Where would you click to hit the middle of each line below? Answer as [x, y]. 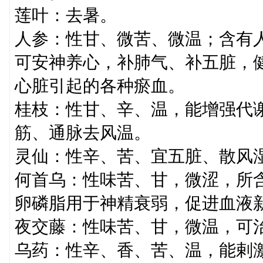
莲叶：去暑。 [65, 15]
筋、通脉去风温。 [82, 133]
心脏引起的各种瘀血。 [100, 86]
